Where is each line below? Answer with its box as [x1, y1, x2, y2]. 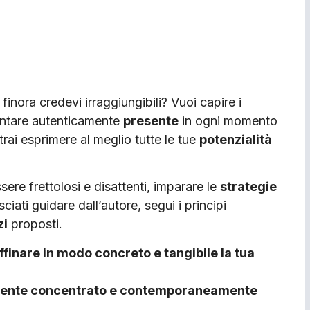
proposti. [8, 217, 62, 232]
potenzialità [199, 131, 272, 147]
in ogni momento [179, 113, 277, 128]
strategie [220, 179, 277, 194]
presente [123, 113, 179, 128]
